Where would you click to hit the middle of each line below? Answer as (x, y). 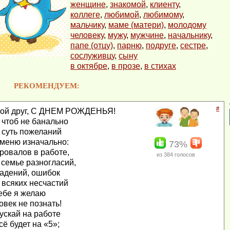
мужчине (147, 35)
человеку (87, 35)
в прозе (126, 66)
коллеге (85, 15)
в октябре (89, 66)
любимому (163, 15)
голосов (184, 155)
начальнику (189, 35)
